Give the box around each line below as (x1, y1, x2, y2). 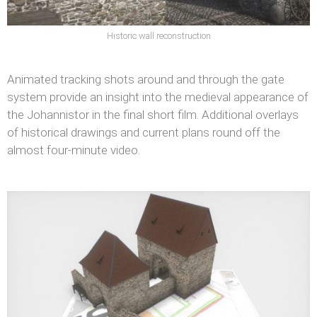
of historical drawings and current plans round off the (7, 125, 280, 139)
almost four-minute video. (7, 142, 140, 157)
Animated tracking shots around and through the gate (7, 71, 284, 86)
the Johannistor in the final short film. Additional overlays (7, 107, 299, 122)
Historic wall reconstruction (106, 30, 211, 41)
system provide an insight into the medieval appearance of (7, 89, 309, 104)
